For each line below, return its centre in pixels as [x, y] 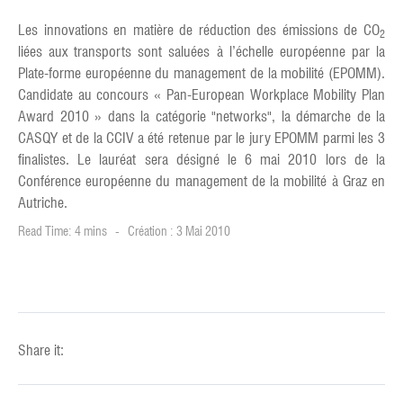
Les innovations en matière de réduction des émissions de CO [199, 30]
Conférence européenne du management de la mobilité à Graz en [201, 181]
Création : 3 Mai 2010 [179, 231]
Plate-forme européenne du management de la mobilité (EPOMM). [201, 73]
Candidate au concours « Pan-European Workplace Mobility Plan [201, 95]
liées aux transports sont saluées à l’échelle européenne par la [201, 52]
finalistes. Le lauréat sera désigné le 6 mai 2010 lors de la [201, 160]
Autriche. [43, 203]
